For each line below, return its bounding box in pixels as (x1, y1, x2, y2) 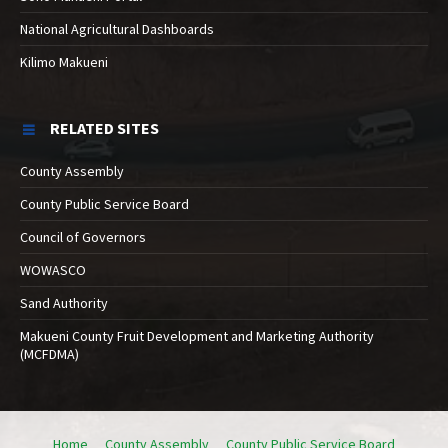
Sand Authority (20, 294, 108, 313)
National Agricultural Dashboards (20, 20, 214, 39)
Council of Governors (20, 228, 146, 247)
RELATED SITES (50, 118, 159, 139)
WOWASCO (20, 261, 86, 280)
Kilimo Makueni (20, 53, 108, 72)
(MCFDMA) (20, 345, 79, 364)
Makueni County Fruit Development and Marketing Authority (20, 327, 374, 346)
